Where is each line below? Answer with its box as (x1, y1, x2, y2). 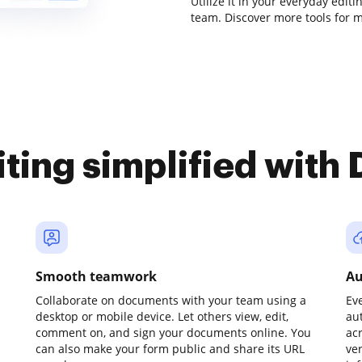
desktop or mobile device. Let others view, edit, (36, 309, 288, 324)
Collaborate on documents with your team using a (36, 293, 306, 308)
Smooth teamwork (36, 267, 157, 285)
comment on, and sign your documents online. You (36, 325, 311, 340)
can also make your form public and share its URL (36, 341, 305, 356)
